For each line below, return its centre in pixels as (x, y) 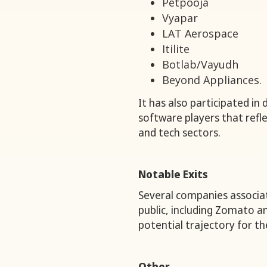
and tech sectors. (179, 133)
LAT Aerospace (200, 34)
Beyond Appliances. (212, 80)
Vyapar (180, 18)
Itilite (176, 49)
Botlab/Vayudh (200, 65)
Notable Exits (173, 174)
